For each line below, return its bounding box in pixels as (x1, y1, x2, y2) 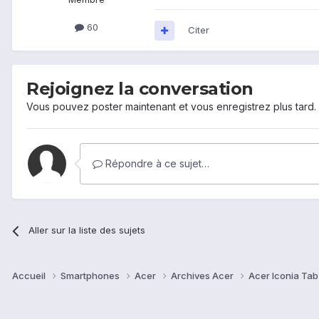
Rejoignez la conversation (26, 78, 253, 100)
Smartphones (61, 270, 122, 282)
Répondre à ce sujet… (103, 157, 209, 170)
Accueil (12, 270, 48, 282)
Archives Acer (171, 270, 236, 282)
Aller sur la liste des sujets (28, 224, 146, 236)
